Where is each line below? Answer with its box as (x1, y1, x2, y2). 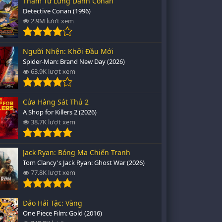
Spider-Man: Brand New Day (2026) (23, 57, 125, 66)
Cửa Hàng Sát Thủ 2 (23, 97, 89, 107)
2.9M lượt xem (29, 16, 74, 25)
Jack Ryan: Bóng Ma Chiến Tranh (23, 148, 130, 157)
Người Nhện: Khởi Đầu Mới (23, 47, 113, 56)
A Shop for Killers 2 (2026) (23, 108, 97, 116)
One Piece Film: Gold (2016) (23, 209, 102, 218)
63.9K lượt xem (29, 67, 75, 76)
